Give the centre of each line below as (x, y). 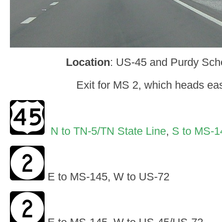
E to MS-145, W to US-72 (107, 176)
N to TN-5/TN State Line (108, 131)
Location (88, 62)
